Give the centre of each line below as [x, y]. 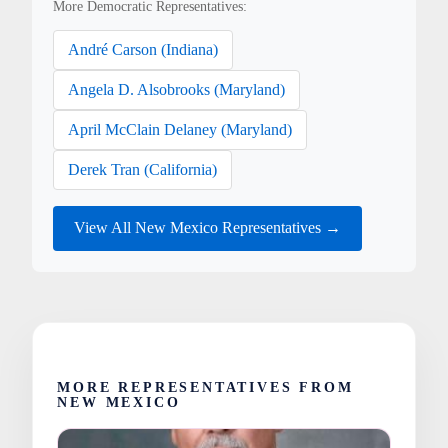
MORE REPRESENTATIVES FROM [205, 387]
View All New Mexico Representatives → [208, 228]
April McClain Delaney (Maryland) [180, 129]
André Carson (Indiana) [143, 49]
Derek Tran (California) [143, 169]
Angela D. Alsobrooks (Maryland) [177, 89]
